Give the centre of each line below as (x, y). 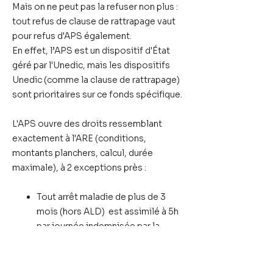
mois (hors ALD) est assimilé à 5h (108, 211)
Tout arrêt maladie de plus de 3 (101, 197)
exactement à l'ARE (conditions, (79, 138)
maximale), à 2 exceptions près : (79, 168)
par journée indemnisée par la (98, 226)
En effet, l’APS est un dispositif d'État (91, 51)
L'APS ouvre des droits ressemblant (87, 124)
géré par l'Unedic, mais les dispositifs (91, 65)
